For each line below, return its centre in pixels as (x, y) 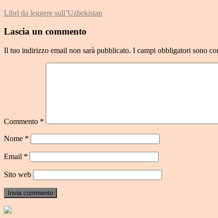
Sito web (18, 175)
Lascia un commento (45, 32)
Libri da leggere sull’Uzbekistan (53, 13)
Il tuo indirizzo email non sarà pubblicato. (67, 51)
